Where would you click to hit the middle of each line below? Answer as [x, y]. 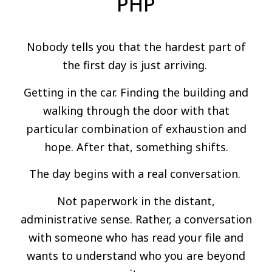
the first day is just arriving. [136, 65]
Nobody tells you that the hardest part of [136, 47]
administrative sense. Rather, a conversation [136, 219]
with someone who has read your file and [136, 237]
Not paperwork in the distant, [136, 201]
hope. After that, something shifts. [136, 147]
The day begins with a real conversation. [136, 174]
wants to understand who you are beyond [136, 255]
